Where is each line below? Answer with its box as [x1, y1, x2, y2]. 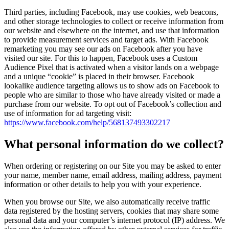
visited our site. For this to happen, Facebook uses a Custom [4, 53, 197, 62]
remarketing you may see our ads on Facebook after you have [4, 44, 202, 53]
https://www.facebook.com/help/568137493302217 [4, 118, 170, 127]
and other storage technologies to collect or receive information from [4, 16, 223, 26]
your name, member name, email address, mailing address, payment [4, 170, 221, 179]
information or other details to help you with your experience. [4, 179, 201, 189]
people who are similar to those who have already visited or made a [4, 90, 220, 99]
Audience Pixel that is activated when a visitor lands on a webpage [4, 62, 219, 72]
